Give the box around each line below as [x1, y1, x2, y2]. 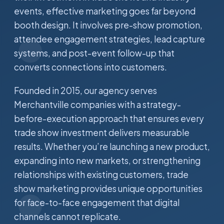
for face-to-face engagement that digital [14, 197, 179, 208]
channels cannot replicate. [14, 211, 121, 222]
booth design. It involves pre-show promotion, [14, 19, 202, 30]
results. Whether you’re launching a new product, [14, 141, 210, 152]
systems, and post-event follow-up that [14, 47, 174, 58]
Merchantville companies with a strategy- [14, 99, 181, 110]
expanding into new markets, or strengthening [14, 155, 200, 166]
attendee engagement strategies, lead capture [14, 33, 205, 44]
